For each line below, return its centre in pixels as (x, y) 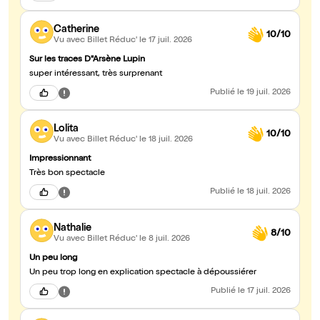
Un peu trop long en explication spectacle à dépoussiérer (143, 273)
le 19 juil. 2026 (264, 93)
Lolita (66, 129)
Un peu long (53, 259)
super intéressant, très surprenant (96, 75)
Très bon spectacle (67, 174)
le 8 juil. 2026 (165, 239)
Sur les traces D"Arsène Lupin (87, 60)
